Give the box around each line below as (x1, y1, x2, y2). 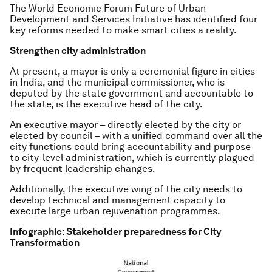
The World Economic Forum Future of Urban (10, 2, 206, 14)
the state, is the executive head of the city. (10, 98, 203, 110)
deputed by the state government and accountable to (10, 87, 253, 99)
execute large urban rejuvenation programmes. (10, 205, 220, 217)
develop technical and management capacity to (10, 194, 225, 206)
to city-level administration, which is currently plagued (10, 151, 254, 163)
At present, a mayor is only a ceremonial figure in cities (10, 65, 255, 77)
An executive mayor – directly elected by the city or (10, 118, 241, 131)
